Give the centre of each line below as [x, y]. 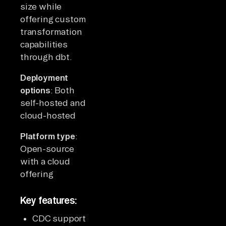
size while [41, 6]
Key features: [49, 200]
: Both [62, 90]
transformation [51, 31]
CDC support [59, 218]
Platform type [48, 136]
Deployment [44, 77]
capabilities [44, 44]
